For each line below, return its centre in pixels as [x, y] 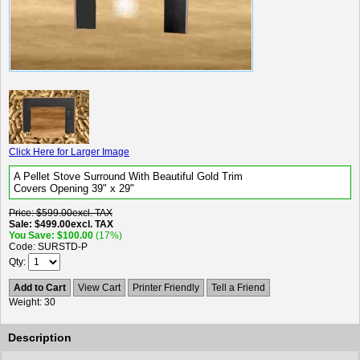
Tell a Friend [238, 288]
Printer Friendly [166, 288]
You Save [30, 235]
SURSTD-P [63, 247]
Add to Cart [40, 288]
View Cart [99, 288]
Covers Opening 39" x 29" [74, 188]
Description [40, 337]
